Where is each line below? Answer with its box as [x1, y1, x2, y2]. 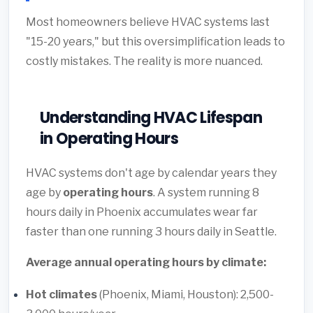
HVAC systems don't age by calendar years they [26, 166, 277, 180]
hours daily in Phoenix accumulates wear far [26, 205, 258, 219]
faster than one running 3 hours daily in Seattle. [26, 224, 277, 238]
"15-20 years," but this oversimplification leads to [26, 34, 285, 48]
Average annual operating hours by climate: [26, 255, 266, 269]
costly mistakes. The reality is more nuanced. [26, 54, 263, 68]
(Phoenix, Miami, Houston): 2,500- [97, 287, 274, 301]
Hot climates [26, 287, 97, 301]
